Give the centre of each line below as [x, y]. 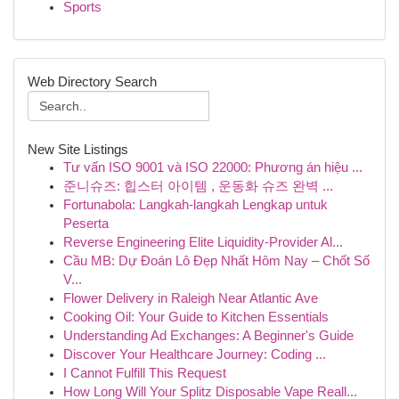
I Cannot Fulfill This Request [145, 373]
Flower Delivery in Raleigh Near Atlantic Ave [191, 298]
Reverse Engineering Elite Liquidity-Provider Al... [203, 242]
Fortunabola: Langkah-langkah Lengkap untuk [195, 205]
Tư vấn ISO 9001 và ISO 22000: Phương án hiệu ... [213, 167]
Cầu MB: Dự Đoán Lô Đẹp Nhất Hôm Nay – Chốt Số [216, 261]
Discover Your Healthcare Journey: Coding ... [195, 354]
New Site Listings [78, 149]
